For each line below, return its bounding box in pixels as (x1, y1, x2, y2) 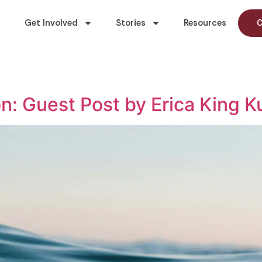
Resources (184, 17, 226, 29)
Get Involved (25, 17, 78, 29)
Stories (116, 17, 146, 29)
